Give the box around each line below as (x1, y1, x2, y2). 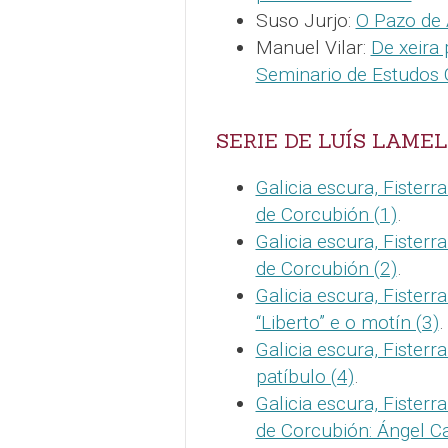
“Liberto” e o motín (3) (255, 310, 439, 334)
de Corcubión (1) (255, 202, 397, 226)
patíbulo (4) (255, 364, 354, 388)
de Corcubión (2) (255, 256, 397, 280)
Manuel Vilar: (255, 35, 371, 59)
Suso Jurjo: (255, 8, 356, 32)
